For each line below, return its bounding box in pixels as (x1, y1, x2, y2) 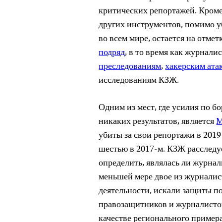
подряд (99, 46, 125, 60)
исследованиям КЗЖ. (99, 73, 179, 88)
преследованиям (99, 59, 162, 74)
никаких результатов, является (99, 114, 217, 129)
